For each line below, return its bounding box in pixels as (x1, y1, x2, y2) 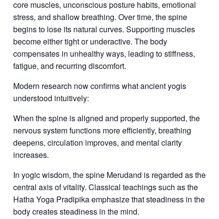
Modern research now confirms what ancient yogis (13, 80, 186, 92)
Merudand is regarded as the (106, 169, 206, 181)
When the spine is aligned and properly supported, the (13, 112, 200, 124)
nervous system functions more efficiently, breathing (13, 125, 191, 136)
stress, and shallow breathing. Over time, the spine (13, 11, 187, 23)
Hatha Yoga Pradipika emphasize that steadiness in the (13, 194, 205, 205)
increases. (13, 149, 49, 161)
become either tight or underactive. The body (13, 36, 167, 47)
